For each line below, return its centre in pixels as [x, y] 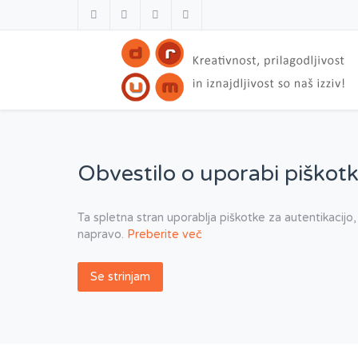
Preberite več [165, 235]
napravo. [102, 235]
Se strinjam [120, 277]
